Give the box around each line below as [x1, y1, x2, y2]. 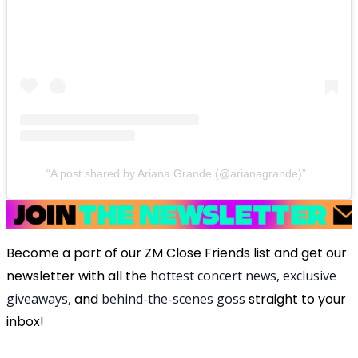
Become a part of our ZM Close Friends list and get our [6, 243, 347, 262]
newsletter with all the [6, 266, 147, 285]
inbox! [6, 312, 44, 331]
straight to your [249, 289, 346, 308]
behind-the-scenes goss [101, 289, 249, 308]
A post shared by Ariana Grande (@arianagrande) [50, 166, 303, 180]
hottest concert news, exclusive [150, 266, 336, 284]
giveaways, [6, 289, 71, 308]
